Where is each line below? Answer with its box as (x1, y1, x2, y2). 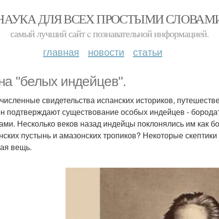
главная (43, 44, 79, 59)
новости (88, 44, 124, 59)
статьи (133, 44, 162, 59)
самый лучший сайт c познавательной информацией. (10, 27, 209, 40)
